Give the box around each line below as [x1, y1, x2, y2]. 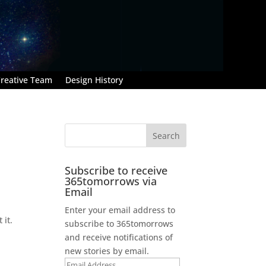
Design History [65, 74, 123, 85]
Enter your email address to [65, 204, 176, 216]
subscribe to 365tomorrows [65, 217, 174, 229]
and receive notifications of [65, 231, 173, 243]
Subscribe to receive [65, 163, 168, 178]
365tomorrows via [65, 173, 157, 188]
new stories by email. [65, 245, 150, 256]
